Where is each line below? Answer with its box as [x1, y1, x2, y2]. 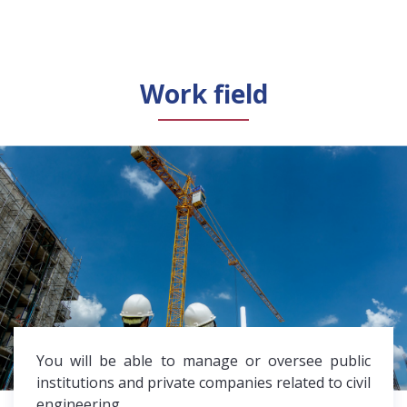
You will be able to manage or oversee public [36, 350, 371, 371]
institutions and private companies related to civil [36, 372, 371, 392]
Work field [139, 75, 268, 111]
